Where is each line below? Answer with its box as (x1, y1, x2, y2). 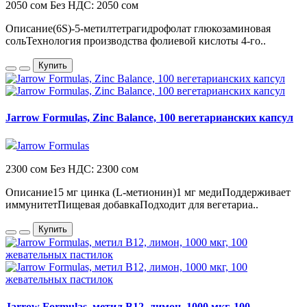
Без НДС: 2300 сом (50, 163, 138, 175)
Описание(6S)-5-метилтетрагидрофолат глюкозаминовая (5, 22, 271, 34)
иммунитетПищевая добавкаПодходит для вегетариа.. (5, 199, 258, 211)
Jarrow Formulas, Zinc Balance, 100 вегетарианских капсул (5, 112, 293, 124)
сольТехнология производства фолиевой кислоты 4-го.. (5, 34, 266, 47)
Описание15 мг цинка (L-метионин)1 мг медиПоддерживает (5, 186, 291, 199)
